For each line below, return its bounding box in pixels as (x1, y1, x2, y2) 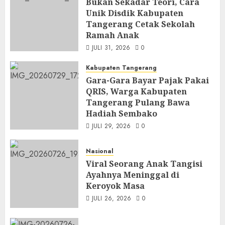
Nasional (86, 146, 114, 156)
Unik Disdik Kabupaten (86, 8, 183, 19)
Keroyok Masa (86, 180, 145, 191)
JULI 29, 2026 (91, 122, 131, 131)
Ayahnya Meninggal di (86, 169, 179, 180)
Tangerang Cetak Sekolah (86, 19, 195, 30)
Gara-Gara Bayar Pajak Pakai (86, 75, 209, 86)
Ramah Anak (86, 30, 139, 41)
